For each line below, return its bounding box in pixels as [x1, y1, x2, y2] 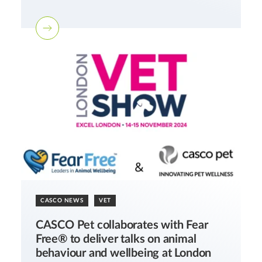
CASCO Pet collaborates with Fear [35, 219, 208, 232]
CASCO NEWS [40, 198, 84, 204]
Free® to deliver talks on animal [35, 233, 196, 246]
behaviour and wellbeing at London [35, 247, 212, 260]
